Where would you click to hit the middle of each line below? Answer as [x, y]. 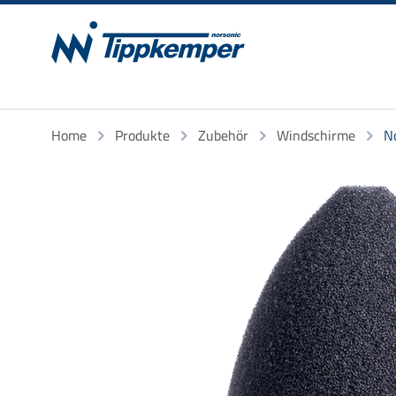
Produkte [142, 136]
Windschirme [316, 136]
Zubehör [223, 136]
